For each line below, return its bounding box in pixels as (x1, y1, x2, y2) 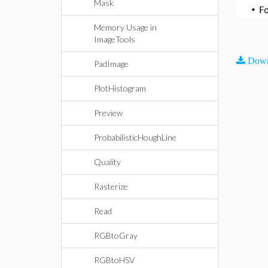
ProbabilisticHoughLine (94, 132, 176, 142)
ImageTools (94, 34, 135, 44)
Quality (94, 157, 121, 167)
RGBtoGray (94, 230, 138, 240)
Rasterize (94, 181, 128, 191)
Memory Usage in (94, 22, 157, 32)
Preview (94, 108, 123, 118)
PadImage (94, 59, 129, 69)
